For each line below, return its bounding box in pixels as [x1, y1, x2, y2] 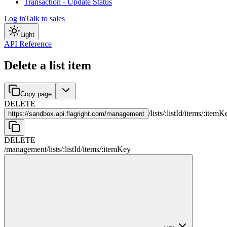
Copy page [20, 90, 52, 98]
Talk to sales [25, 14, 65, 23]
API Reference [4, 40, 52, 49]
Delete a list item [4, 59, 91, 72]
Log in [4, 14, 25, 23]
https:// [8, 110, 29, 118]
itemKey [103, 145, 131, 154]
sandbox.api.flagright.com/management [29, 110, 144, 118]
